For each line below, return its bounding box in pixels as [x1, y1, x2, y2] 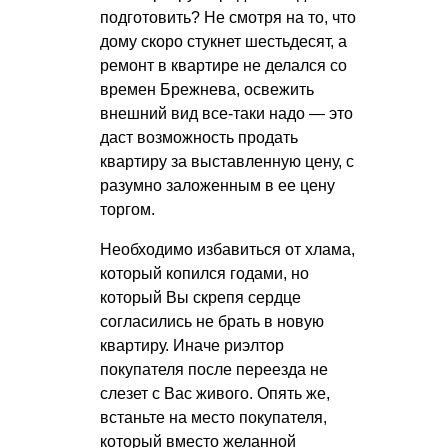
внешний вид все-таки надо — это [100, 104, 353, 122]
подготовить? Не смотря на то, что [100, 8, 356, 26]
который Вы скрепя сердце [100, 288, 301, 306]
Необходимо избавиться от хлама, [100, 240, 355, 258]
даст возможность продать [100, 128, 298, 146]
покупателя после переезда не [100, 360, 328, 378]
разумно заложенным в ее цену [100, 176, 335, 194]
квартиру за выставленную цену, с [100, 152, 354, 170]
